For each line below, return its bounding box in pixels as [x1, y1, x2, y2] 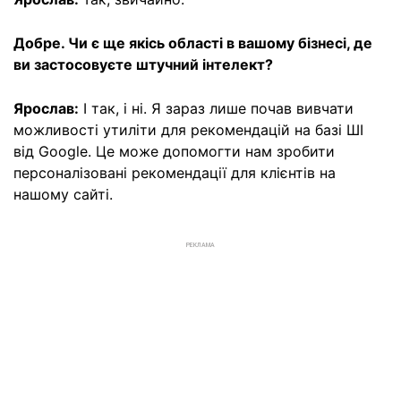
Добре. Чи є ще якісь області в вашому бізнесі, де [13, 33, 372, 52]
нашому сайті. [13, 184, 113, 203]
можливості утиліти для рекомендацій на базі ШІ [13, 120, 363, 139]
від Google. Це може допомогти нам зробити [13, 141, 335, 160]
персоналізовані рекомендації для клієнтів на [13, 163, 336, 182]
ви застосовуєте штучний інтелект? [13, 55, 273, 73]
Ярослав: [13, 98, 79, 117]
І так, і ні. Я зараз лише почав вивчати [79, 98, 354, 117]
